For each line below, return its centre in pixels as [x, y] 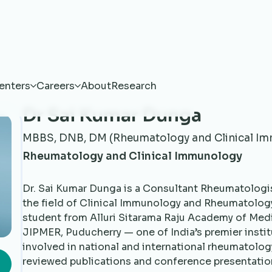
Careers [55, 86]
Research [134, 86]
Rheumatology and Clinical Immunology [132, 156]
